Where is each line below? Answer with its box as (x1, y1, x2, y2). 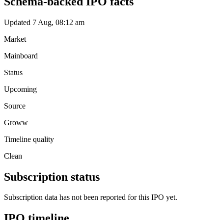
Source (4, 101, 26, 110)
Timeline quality (4, 135, 54, 143)
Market (4, 34, 26, 43)
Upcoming (4, 84, 37, 93)
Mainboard (4, 51, 38, 60)
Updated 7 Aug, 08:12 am (4, 18, 84, 27)
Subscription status (4, 170, 100, 183)
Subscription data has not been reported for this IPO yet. (4, 193, 177, 202)
